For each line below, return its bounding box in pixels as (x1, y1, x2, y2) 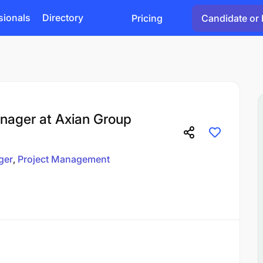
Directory (42, 12, 83, 23)
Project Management (18, 153, 110, 165)
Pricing (131, 12, 163, 24)
